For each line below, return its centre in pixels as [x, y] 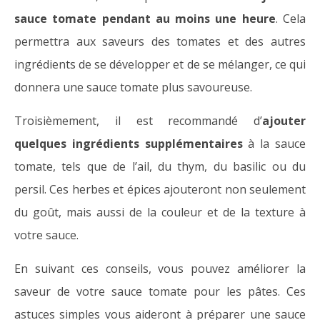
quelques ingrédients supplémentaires [129, 144]
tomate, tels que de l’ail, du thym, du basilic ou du [160, 167]
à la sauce [274, 144]
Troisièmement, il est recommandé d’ [138, 121]
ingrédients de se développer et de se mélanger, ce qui [160, 65]
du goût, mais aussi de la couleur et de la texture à [160, 212]
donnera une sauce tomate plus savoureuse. [133, 87]
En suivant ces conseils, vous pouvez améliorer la [160, 269]
